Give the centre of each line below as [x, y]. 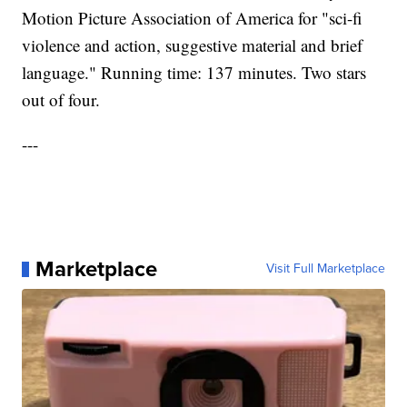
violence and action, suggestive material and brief [193, 45]
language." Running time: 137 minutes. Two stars [194, 73]
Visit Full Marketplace [325, 269]
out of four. [61, 100]
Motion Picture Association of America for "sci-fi [193, 18]
